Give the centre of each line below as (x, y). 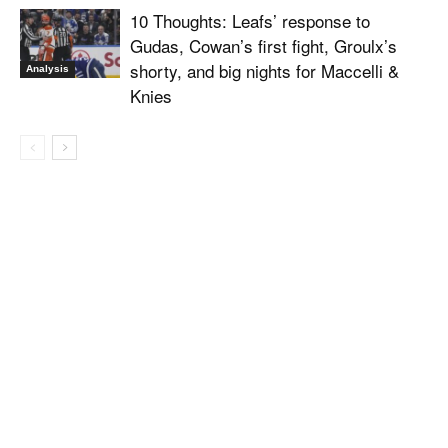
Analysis (47, 69)
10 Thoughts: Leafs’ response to (250, 21)
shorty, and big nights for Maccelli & (264, 71)
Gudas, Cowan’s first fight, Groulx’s (263, 46)
